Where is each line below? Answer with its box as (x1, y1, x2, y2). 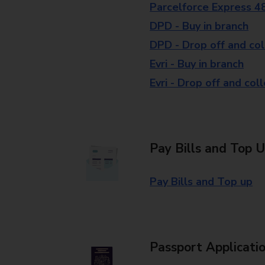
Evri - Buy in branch (150, 57, 244, 71)
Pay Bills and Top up (150, 174, 253, 189)
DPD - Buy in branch (150, 19, 249, 33)
